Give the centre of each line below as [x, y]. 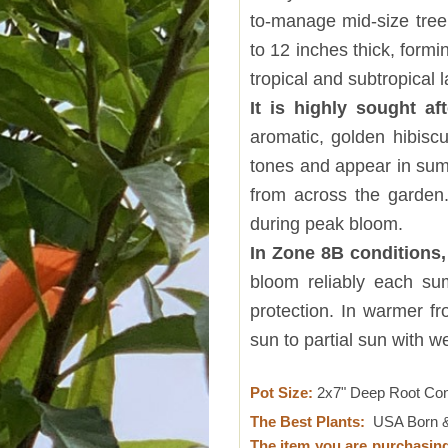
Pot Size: [281, 393]
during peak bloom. [326, 223]
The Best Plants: [307, 422]
